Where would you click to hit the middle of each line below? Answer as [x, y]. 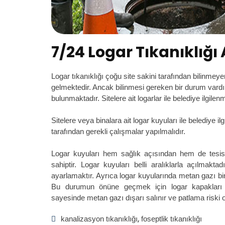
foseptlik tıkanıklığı [172, 219]
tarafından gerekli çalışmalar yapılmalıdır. [118, 132]
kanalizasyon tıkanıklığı [99, 219]
